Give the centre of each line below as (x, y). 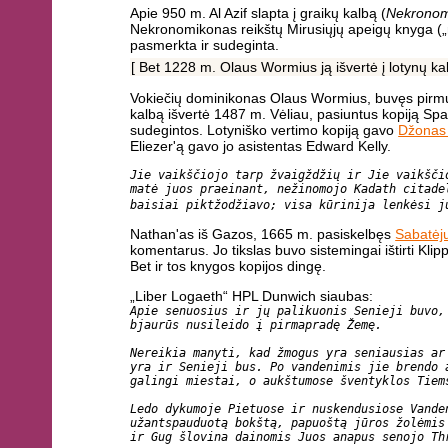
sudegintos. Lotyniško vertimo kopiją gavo (264, 130)
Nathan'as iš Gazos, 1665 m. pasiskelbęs (263, 234)
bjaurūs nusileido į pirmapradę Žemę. (256, 324)
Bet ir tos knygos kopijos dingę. (228, 266)
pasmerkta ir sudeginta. (205, 45)
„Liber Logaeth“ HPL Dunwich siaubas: (252, 295)
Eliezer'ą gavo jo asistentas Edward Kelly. (261, 146)
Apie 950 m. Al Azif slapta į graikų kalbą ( (258, 13)
